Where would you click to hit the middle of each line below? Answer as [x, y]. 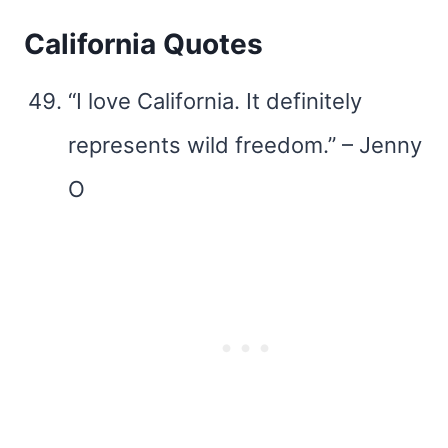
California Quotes [143, 44]
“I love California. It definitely [215, 101]
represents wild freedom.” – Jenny [245, 145]
